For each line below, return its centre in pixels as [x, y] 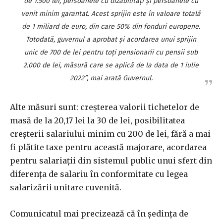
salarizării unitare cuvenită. [66, 188]
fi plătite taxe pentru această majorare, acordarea [108, 147]
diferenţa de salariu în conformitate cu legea [99, 174]
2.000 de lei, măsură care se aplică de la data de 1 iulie [111, 65]
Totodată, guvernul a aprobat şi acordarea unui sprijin [111, 40]
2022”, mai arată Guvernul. [111, 78]
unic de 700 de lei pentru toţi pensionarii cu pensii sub [111, 53]
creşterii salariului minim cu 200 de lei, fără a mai [110, 134]
